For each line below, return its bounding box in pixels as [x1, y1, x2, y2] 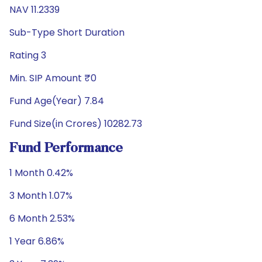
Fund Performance [9, 142, 123, 156]
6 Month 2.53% [9, 212, 75, 225]
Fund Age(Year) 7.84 [9, 94, 104, 108]
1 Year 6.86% [9, 235, 64, 248]
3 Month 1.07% [9, 189, 73, 202]
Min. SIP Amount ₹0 [9, 71, 96, 85]
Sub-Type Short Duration [9, 26, 125, 39]
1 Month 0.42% [9, 166, 73, 180]
